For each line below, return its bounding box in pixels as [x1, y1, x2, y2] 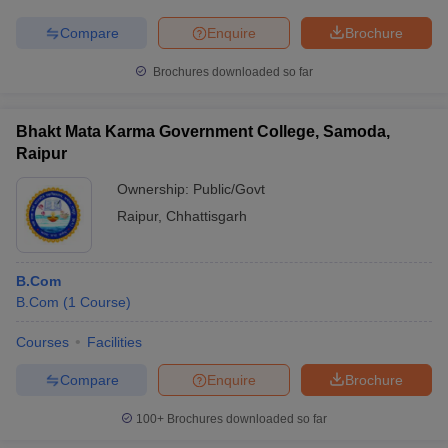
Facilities [87, 334, 142, 350]
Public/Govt [193, 181, 265, 197]
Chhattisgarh [166, 208, 247, 224]
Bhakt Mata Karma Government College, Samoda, [16, 123, 390, 140]
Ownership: [117, 181, 193, 197]
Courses [16, 334, 69, 350]
